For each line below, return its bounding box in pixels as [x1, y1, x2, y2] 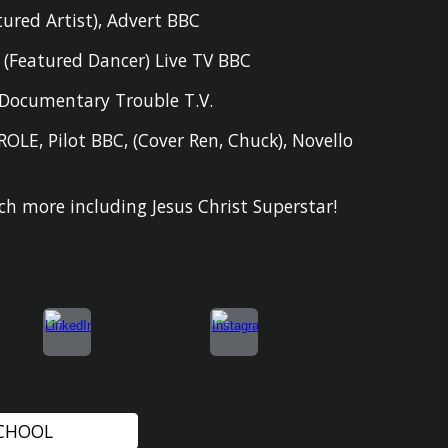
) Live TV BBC [145, 48, 252, 72]
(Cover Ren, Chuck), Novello [133, 128, 354, 152]
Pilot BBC [48, 128, 125, 152]
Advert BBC [107, 8, 201, 32]
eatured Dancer [18, 48, 146, 72]
